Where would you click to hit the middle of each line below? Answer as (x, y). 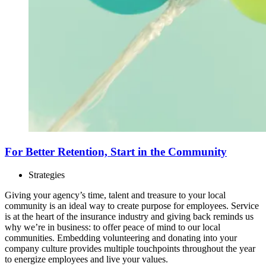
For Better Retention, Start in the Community (116, 151)
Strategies (47, 175)
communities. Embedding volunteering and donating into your (121, 237)
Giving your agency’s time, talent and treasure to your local (115, 195)
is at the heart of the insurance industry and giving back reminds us (129, 216)
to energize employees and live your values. (86, 259)
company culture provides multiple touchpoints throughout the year (130, 248)
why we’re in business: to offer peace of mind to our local (113, 227)
